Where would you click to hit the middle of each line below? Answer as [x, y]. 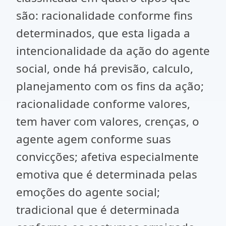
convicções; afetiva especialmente [107, 157]
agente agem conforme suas [94, 139]
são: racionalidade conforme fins [104, 15]
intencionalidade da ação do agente [113, 51]
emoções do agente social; [88, 192]
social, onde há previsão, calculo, [105, 68]
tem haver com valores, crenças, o [108, 121]
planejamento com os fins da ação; [110, 86]
